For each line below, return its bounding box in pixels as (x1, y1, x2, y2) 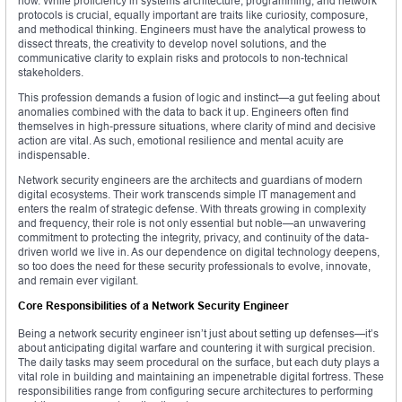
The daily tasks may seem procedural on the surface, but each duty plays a (18, 355, 380, 370)
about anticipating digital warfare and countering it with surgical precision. (18, 341, 375, 355)
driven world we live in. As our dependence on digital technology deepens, (18, 245, 380, 259)
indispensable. (18, 148, 90, 162)
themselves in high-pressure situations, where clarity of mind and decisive (18, 119, 376, 134)
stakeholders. (18, 66, 83, 80)
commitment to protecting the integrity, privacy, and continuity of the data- (18, 231, 369, 245)
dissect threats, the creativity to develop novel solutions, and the (18, 37, 327, 51)
